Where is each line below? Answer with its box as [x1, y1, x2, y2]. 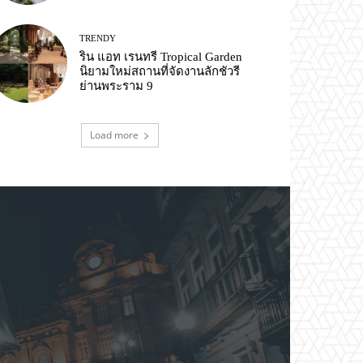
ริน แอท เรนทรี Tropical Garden [79, 50, 243, 64]
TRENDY [79, 33, 117, 44]
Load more [90, 128, 139, 143]
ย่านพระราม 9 [79, 79, 154, 93]
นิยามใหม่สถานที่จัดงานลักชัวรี [79, 65, 241, 79]
